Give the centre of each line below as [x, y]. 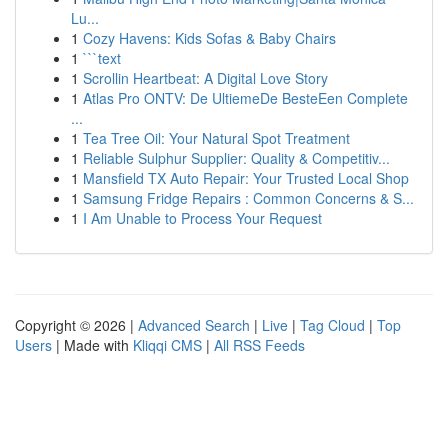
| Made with [92, 345]
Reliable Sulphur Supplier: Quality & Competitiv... [236, 158]
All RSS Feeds [259, 345]
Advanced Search [194, 325]
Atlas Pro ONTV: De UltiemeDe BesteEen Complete [245, 98]
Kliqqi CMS [167, 345]
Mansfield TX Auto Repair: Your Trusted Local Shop [246, 178]
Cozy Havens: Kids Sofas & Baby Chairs [209, 38]
